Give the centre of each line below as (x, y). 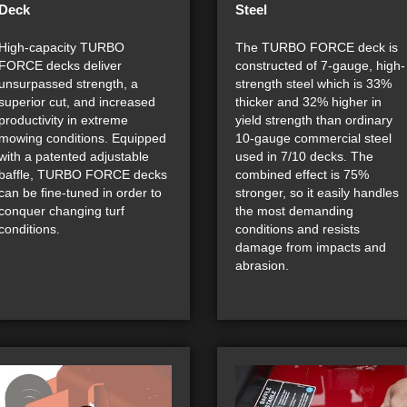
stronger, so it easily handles (317, 192)
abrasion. (262, 265)
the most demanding (294, 210)
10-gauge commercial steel (313, 138)
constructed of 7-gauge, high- (320, 65)
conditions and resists (298, 228)
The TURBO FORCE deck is (317, 47)
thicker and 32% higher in (308, 101)
